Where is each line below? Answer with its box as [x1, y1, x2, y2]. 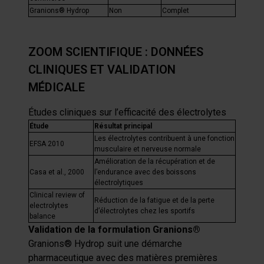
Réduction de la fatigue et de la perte [94, 196, 214, 204]
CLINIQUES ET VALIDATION [28, 62, 176, 77]
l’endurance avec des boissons [94, 168, 196, 176]
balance [29, 212, 55, 220]
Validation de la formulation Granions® [28, 224, 200, 235]
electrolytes [29, 202, 68, 210]
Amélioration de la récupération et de [94, 157, 215, 166]
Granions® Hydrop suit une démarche [28, 238, 182, 249]
